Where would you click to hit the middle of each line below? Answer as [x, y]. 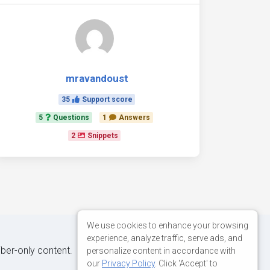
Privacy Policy [128, 263]
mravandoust [97, 78]
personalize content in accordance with [161, 250]
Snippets [102, 136]
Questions [71, 118]
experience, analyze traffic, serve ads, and [165, 238]
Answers [134, 118]
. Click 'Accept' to [186, 263]
